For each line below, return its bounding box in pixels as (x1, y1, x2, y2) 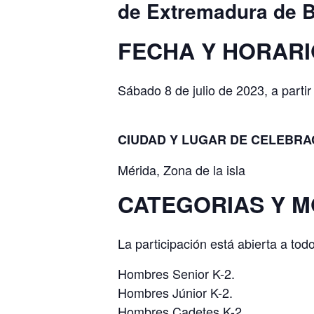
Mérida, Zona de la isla (118, 160, 245, 179)
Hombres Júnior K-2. (118, 282, 233, 301)
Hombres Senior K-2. (118, 264, 235, 282)
